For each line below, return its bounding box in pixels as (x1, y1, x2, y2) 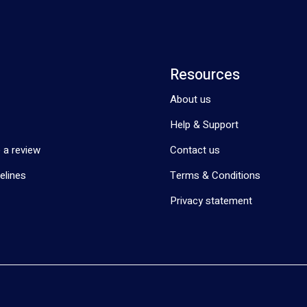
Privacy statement (170, 193, 252, 208)
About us (170, 91, 211, 107)
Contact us (170, 142, 220, 158)
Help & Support (170, 116, 238, 132)
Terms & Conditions (170, 167, 260, 183)
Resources (170, 64, 240, 86)
